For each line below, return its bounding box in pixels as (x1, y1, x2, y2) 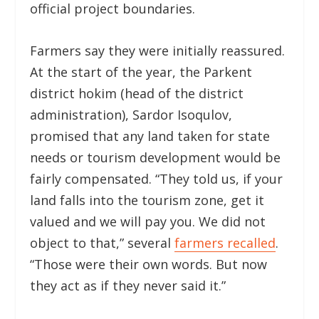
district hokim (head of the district (30, 85, 244, 103)
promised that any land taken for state (30, 127, 271, 145)
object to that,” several (30, 234, 175, 252)
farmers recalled (174, 234, 276, 252)
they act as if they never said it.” (30, 277, 226, 295)
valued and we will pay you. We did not (30, 213, 266, 231)
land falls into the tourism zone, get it (30, 192, 265, 209)
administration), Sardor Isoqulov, (30, 106, 233, 124)
